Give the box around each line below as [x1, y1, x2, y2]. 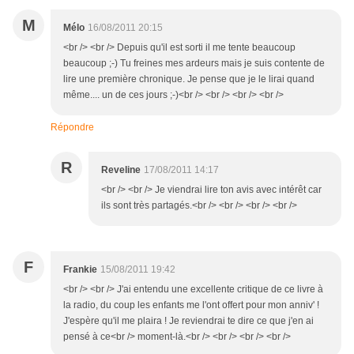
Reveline [101, 164, 141, 176]
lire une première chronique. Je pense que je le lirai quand [63, 73, 314, 85]
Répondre [51, 122, 94, 134]
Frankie [63, 264, 97, 276]
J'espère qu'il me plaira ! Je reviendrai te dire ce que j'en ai [63, 315, 314, 327]
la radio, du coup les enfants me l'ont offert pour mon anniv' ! [63, 299, 319, 311]
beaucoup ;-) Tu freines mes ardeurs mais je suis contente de [63, 58, 325, 70]
